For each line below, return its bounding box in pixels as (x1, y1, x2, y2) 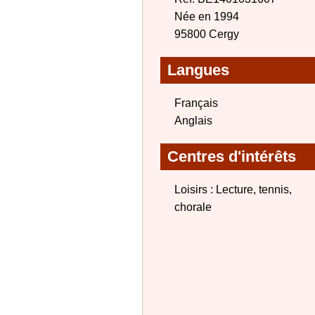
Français (174, 97, 218, 109)
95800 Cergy (174, 28, 239, 40)
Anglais (174, 115, 212, 127)
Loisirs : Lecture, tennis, (174, 184, 292, 195)
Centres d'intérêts (167, 148, 296, 165)
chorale (174, 201, 212, 213)
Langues (167, 61, 229, 79)
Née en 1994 (174, 11, 239, 22)
